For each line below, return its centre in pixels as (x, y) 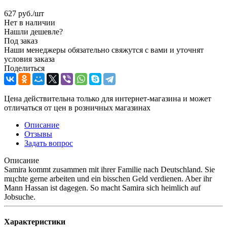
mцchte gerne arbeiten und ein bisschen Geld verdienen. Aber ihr (108, 178)
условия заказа (29, 59)
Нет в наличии (30, 22)
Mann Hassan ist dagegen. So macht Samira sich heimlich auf (102, 187)
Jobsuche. (20, 197)
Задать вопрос (49, 143)
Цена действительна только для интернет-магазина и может (108, 98)
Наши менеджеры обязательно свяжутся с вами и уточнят (104, 50)
